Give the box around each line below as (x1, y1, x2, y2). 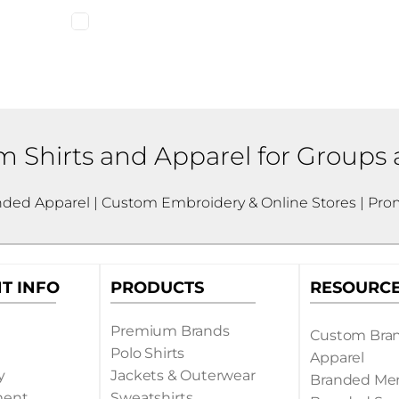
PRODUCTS (110, 278, 205, 298)
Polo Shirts (110, 345, 185, 362)
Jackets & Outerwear (110, 367, 256, 385)
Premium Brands (110, 322, 230, 340)
